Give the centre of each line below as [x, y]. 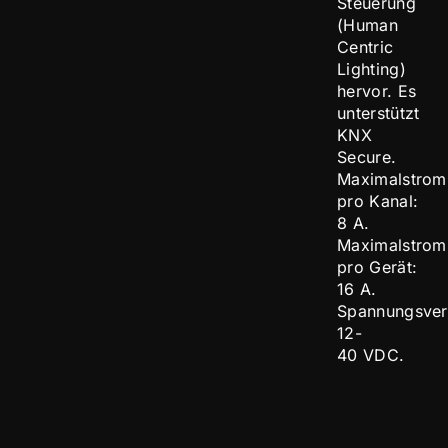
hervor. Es [377, 91]
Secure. [367, 157]
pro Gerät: [377, 267]
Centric [365, 47]
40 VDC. [371, 355]
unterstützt [378, 113]
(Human [367, 25]
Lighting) [371, 69]
